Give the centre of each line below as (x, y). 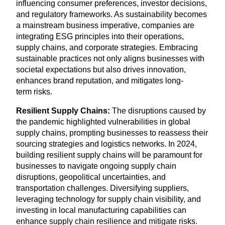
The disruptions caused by (158, 111)
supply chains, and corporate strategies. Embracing (107, 48)
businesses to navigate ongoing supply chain (96, 166)
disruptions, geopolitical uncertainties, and (91, 177)
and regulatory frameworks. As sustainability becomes (111, 15)
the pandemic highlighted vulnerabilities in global (103, 122)
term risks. (34, 92)
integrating (36, 37)
